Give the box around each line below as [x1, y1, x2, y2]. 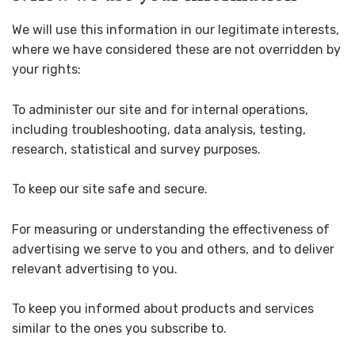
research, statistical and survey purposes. [12, 141, 261, 157]
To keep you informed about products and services [12, 301, 314, 317]
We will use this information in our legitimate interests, [12, 22, 339, 38]
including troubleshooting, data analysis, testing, [12, 121, 306, 137]
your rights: [12, 62, 81, 78]
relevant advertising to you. [12, 261, 177, 277]
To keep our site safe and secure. [12, 181, 208, 197]
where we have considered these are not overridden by [12, 42, 341, 58]
